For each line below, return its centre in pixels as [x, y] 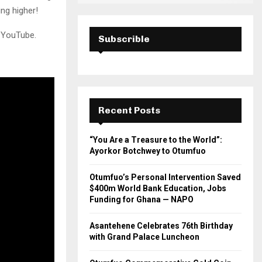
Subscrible [124, 39]
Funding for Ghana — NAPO [142, 200]
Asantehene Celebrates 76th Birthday [161, 226]
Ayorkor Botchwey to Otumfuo [148, 151]
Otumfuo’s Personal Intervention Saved [165, 177]
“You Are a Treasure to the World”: [156, 140]
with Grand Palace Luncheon [144, 237]
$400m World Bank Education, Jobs [158, 189]
